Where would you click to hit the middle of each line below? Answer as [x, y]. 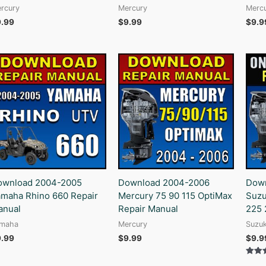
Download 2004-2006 [164, 182]
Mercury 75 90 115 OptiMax [175, 195]
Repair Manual [148, 208]
